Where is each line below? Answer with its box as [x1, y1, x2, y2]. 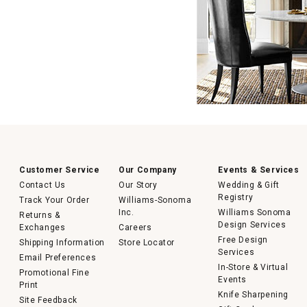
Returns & [19, 210, 60, 220]
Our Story [119, 180, 158, 190]
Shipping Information [19, 238, 106, 247]
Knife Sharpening [218, 290, 288, 299]
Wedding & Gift [218, 180, 280, 190]
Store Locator [119, 238, 175, 247]
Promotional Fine [19, 268, 90, 278]
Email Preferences [19, 253, 97, 262]
